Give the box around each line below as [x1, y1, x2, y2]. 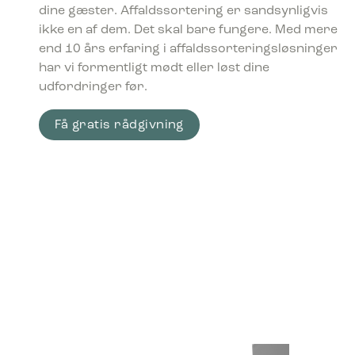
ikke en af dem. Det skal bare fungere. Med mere [38, 24, 338, 37]
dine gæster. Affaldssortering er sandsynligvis [38, 5, 328, 18]
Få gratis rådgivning [54, 119, 184, 132]
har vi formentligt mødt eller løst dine [38, 62, 269, 75]
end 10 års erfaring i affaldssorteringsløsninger [38, 43, 338, 56]
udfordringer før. [38, 81, 147, 94]
